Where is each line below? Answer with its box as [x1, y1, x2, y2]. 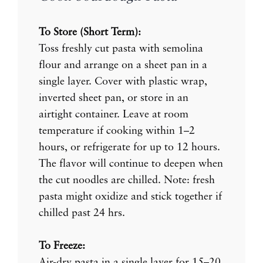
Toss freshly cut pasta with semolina [39, 43, 203, 54]
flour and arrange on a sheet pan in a [39, 59, 207, 70]
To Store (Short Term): [39, 26, 141, 38]
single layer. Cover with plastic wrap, [39, 76, 207, 87]
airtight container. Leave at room [39, 109, 188, 120]
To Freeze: [39, 240, 85, 251]
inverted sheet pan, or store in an [39, 92, 188, 103]
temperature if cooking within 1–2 [39, 125, 195, 136]
